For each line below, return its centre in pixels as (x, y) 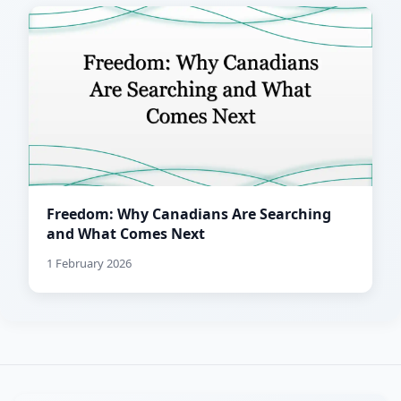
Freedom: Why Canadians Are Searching (189, 214)
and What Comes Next (126, 234)
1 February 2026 (89, 264)
